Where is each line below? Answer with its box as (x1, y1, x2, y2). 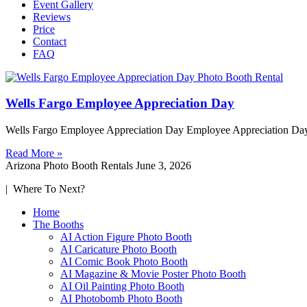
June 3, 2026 (136, 160, 191, 172)
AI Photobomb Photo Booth (60, 293, 182, 305)
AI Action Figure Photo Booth (60, 231, 192, 243)
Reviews (33, 10, 71, 23)
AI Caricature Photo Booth (60, 243, 177, 256)
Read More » (5, 147, 62, 160)
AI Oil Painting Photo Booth (60, 280, 184, 293)
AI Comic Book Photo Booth (60, 256, 188, 268)
